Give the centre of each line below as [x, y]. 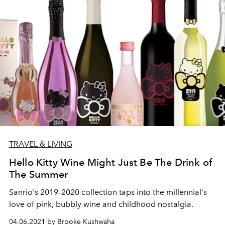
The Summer [39, 174]
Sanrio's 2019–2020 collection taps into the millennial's [108, 192]
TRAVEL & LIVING [41, 144]
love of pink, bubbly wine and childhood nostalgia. [101, 204]
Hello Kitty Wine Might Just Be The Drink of [110, 162]
